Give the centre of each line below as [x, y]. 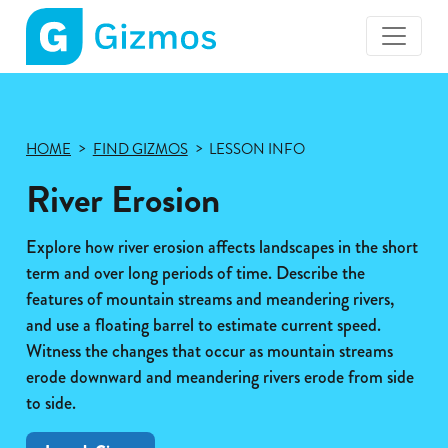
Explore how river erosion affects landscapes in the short [222, 246]
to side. [51, 402]
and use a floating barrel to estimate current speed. [203, 324]
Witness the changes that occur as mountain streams [209, 350]
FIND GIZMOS [140, 148]
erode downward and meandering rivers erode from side [220, 376]
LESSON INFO [257, 148]
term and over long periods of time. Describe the [195, 272]
